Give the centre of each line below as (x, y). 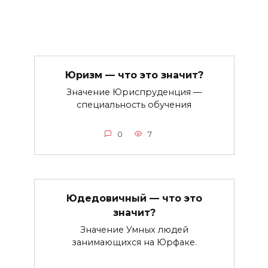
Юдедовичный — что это (134, 198)
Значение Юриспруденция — (134, 92)
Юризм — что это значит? (134, 75)
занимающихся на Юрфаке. (134, 243)
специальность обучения (134, 105)
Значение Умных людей (134, 230)
